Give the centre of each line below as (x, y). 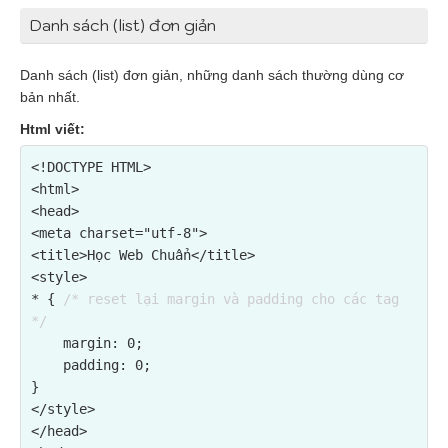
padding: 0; (47, 365)
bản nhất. (50, 97)
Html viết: (52, 129)
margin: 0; (47, 343)
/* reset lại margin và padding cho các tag (231, 299)
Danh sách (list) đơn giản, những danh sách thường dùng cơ (212, 75)
